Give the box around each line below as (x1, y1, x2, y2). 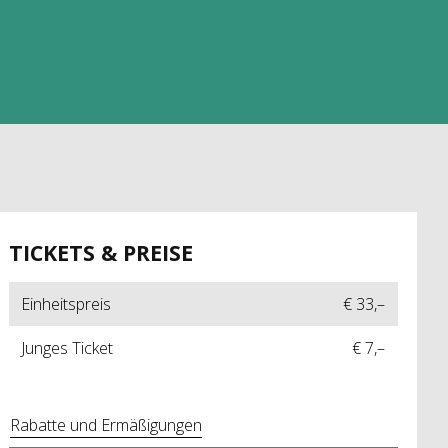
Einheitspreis (21, 293, 112, 316)
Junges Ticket (21, 337, 114, 360)
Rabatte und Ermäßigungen (9, 413, 202, 436)
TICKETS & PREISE (8, 237, 193, 267)
